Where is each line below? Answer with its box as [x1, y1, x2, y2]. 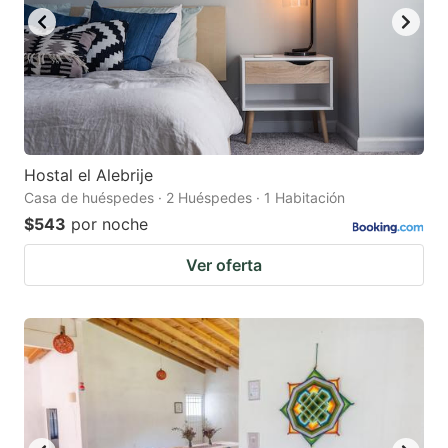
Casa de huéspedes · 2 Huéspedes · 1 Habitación [24, 189, 345, 207]
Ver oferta [186, 255, 262, 276]
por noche [71, 214, 148, 235]
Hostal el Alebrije [24, 165, 153, 186]
